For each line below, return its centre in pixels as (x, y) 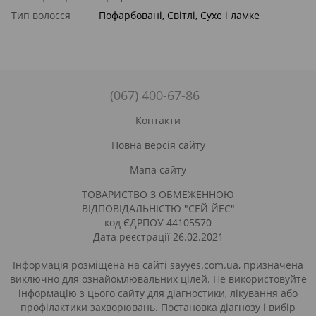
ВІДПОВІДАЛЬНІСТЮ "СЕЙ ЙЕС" (158, 209)
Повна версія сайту (158, 145)
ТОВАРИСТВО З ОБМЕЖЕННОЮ (158, 195)
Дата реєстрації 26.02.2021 (158, 237)
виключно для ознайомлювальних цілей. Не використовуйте (158, 279)
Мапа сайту (158, 170)
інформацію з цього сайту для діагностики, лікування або (158, 293)
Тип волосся (41, 16)
